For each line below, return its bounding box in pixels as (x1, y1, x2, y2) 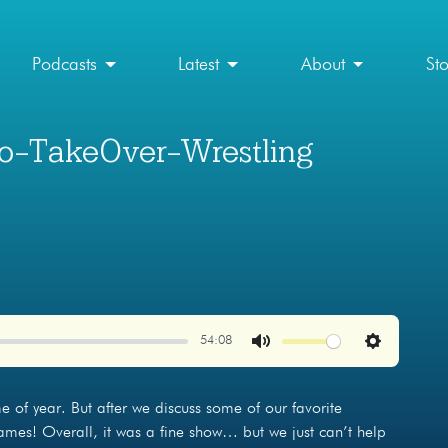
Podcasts (32, 55, 97, 74)
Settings (373, 355, 424, 372)
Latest (178, 55, 220, 74)
